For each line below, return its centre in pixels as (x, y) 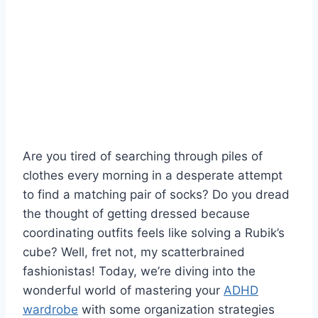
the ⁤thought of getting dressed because (136, 213)
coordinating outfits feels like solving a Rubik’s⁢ (154, 232)
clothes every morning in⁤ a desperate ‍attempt (153, 175)
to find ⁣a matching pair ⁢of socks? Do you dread (156, 194)
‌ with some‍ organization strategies (176, 309)
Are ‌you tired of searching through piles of (143, 156)
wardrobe (50, 309)
